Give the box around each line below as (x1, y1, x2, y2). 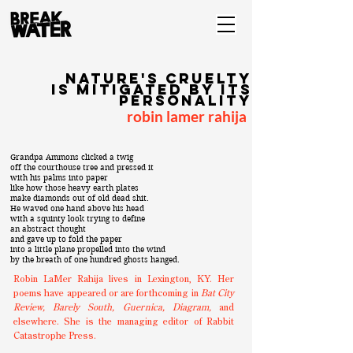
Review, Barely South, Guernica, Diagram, (13, 303, 211, 313)
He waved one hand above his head (10, 203, 144, 214)
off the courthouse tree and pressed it (10, 162, 154, 173)
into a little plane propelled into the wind (10, 244, 165, 255)
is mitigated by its (51, 80, 252, 98)
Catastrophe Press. (13, 332, 96, 341)
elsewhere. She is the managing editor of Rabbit (13, 318, 234, 327)
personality (119, 91, 252, 110)
